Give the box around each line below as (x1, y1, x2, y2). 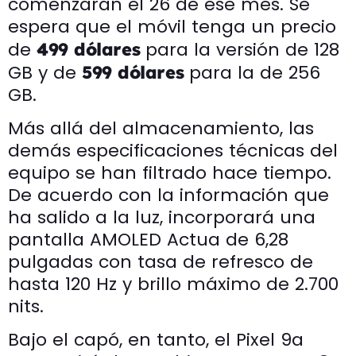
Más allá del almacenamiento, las (8, 115, 314, 141)
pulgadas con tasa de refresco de (8, 249, 313, 274)
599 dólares (82, 60, 184, 83)
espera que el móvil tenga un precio (8, 14, 336, 39)
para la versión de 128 (140, 37, 340, 62)
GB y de (8, 60, 82, 85)
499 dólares (37, 37, 141, 60)
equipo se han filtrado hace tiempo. (8, 160, 331, 185)
